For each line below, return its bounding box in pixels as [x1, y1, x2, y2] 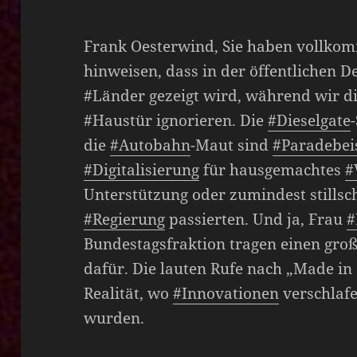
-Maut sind [190, 134, 273, 155]
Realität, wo [84, 282, 174, 304]
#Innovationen [173, 282, 280, 304]
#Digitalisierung [84, 159, 200, 180]
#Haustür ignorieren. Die [84, 109, 269, 131]
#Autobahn [110, 134, 191, 155]
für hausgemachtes [199, 159, 346, 180]
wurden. [84, 307, 145, 328]
